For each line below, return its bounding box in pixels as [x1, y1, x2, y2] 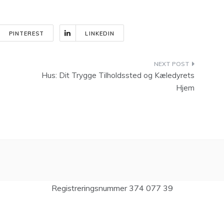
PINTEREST [8, 30, 44, 37]
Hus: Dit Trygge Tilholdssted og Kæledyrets [41, 70, 194, 80]
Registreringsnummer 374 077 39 [51, 183, 173, 193]
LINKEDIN [85, 30, 115, 37]
